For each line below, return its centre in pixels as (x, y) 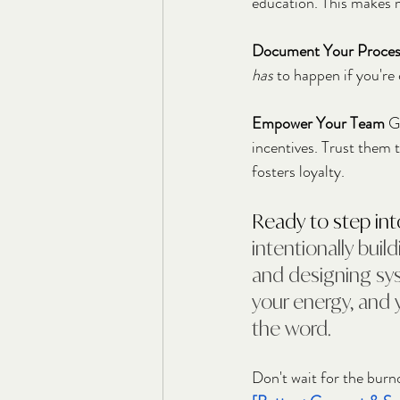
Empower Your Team (318, 123)
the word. (292, 328)
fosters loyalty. (298, 171)
